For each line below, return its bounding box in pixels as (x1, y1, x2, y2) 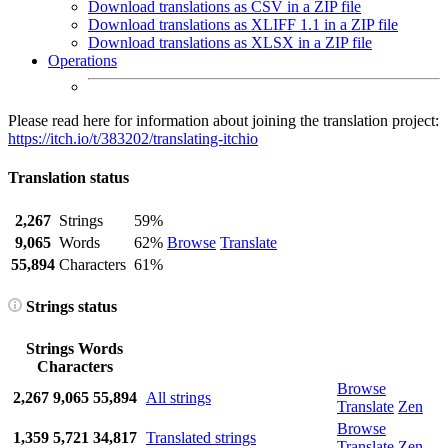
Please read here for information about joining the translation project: (8, 112, 439, 129)
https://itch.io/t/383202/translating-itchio (8, 130, 258, 147)
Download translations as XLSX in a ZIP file (88, 34, 372, 51)
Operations (48, 52, 117, 69)
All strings (146, 389, 211, 407)
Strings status (22, 297, 117, 315)
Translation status (8, 169, 129, 187)
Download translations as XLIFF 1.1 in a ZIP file (88, 16, 398, 33)
